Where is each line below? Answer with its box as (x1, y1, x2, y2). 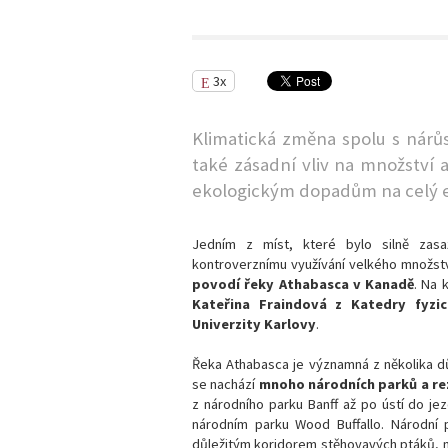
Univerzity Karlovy (192, 314, 316, 333)
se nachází (192, 374, 259, 393)
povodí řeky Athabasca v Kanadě (192, 274, 415, 293)
